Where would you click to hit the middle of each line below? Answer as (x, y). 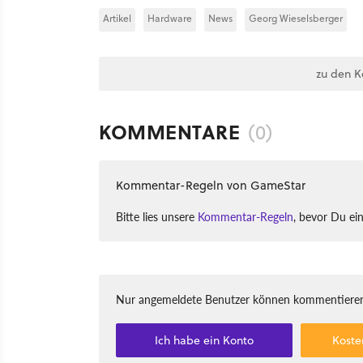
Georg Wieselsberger (296, 18)
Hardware (170, 18)
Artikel (117, 18)
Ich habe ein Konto (205, 340)
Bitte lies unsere (157, 216)
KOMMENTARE (169, 132)
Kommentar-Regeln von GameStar (211, 185)
